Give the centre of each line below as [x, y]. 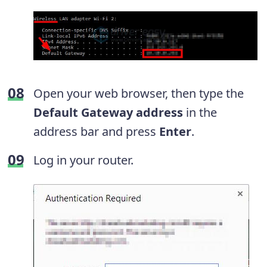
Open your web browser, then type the [139, 93]
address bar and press [96, 131]
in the [200, 112]
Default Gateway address [108, 112]
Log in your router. [83, 160]
